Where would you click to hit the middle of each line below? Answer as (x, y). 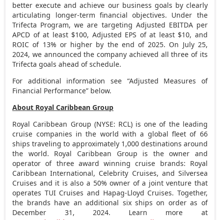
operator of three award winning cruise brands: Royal (110, 163)
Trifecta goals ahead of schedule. (67, 64)
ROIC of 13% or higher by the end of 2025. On (97, 44)
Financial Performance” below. (62, 90)
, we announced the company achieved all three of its (118, 54)
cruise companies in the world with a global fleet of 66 (110, 134)
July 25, (195, 44)
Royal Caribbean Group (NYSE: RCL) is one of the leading (110, 124)
